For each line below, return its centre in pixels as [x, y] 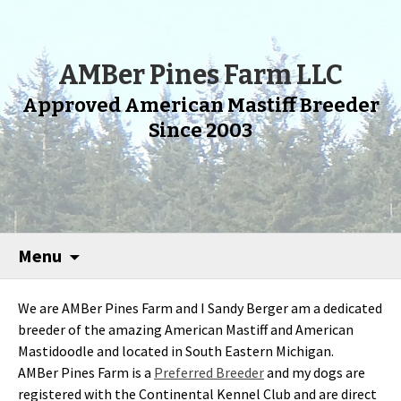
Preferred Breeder [209, 372]
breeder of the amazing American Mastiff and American [186, 329]
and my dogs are [315, 372]
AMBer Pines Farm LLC [200, 75]
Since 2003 [200, 130]
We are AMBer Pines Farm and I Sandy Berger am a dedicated [200, 308]
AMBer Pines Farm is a [86, 372]
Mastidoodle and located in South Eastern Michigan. [177, 351]
